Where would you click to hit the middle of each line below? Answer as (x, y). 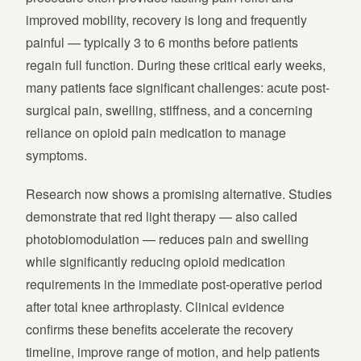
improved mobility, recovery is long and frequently (166, 20)
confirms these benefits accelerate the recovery (160, 330)
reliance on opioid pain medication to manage (156, 133)
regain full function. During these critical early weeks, (176, 65)
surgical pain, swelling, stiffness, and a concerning (169, 110)
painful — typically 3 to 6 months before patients (162, 43)
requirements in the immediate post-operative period (174, 284)
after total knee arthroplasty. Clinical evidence (155, 307)
